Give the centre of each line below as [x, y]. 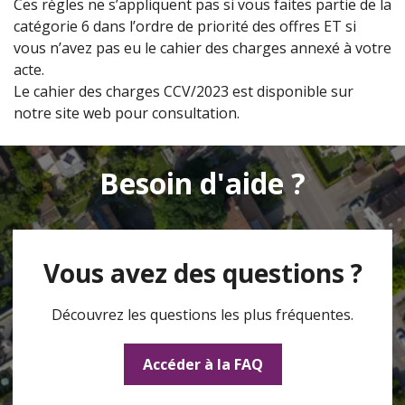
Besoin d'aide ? [202, 183]
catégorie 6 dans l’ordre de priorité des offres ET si [185, 26]
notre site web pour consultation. [127, 113]
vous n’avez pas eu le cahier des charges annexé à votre [202, 48]
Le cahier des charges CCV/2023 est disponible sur [184, 91]
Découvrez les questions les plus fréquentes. [202, 315]
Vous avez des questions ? [202, 273]
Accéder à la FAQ [202, 364]
